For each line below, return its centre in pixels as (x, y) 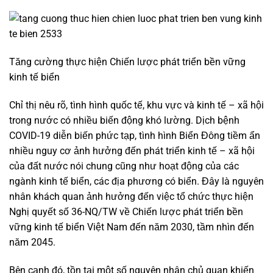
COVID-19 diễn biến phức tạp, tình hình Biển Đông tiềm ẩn (135, 135)
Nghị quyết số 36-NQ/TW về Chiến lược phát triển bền (126, 211)
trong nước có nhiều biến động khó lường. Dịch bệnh (124, 120)
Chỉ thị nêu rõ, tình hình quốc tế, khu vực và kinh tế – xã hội (136, 105)
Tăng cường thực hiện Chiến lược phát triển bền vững (127, 62)
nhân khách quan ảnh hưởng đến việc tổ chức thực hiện (131, 196)
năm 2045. (32, 242)
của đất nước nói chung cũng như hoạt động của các (124, 166)
